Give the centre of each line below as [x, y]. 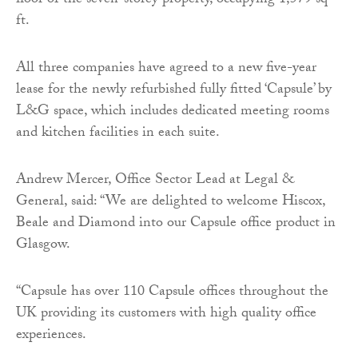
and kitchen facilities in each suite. [118, 134]
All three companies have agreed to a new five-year [166, 70]
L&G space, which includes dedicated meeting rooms [173, 113]
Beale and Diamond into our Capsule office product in [176, 225]
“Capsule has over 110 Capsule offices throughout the [172, 293]
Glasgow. [43, 246]
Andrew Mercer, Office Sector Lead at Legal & [155, 181]
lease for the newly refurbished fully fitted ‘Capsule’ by [174, 91]
